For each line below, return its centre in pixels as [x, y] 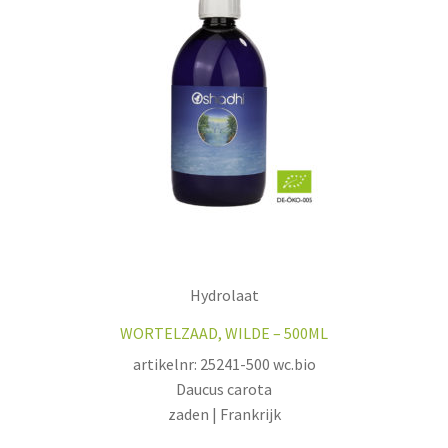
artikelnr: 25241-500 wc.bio [224, 363]
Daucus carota [224, 388]
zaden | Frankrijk [224, 413]
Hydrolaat [224, 295]
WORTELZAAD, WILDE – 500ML [224, 333]
